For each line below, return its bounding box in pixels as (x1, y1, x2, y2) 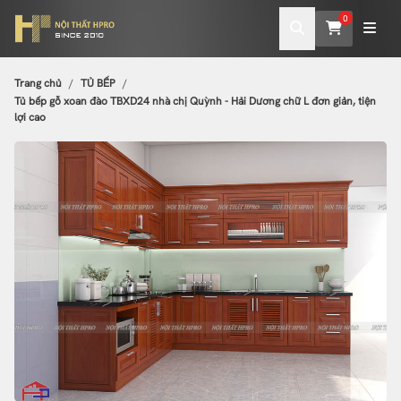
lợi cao (14, 110, 46, 124)
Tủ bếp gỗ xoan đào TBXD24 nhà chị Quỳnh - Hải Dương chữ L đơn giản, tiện (14, 94, 376, 108)
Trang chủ (14, 76, 62, 90)
